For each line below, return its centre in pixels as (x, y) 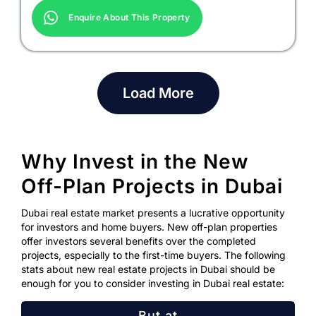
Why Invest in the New (135, 162)
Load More (158, 93)
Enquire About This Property (129, 18)
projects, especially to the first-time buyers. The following (154, 255)
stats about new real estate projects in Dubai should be (148, 269)
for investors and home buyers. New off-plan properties (150, 227)
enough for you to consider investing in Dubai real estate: (153, 284)
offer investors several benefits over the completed (139, 241)
